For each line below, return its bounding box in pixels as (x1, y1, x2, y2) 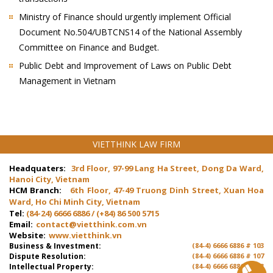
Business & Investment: (9, 241, 101, 251)
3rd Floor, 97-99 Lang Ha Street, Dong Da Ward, (71, 163, 264, 174)
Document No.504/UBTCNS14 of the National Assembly (19, 26, 242, 38)
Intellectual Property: (9, 261, 94, 272)
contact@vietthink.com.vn (36, 219, 147, 230)
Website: (9, 230, 46, 241)
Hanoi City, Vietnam (9, 174, 90, 185)
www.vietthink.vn (49, 230, 122, 241)
